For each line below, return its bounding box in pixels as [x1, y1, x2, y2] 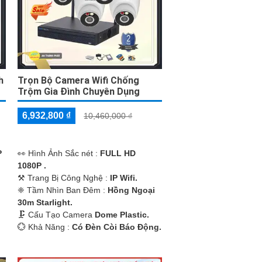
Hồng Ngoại [108, 185, 156, 195]
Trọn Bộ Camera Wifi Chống [18, 74, 140, 86]
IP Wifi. [110, 173, 138, 182]
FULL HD [100, 148, 136, 158]
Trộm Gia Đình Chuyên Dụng [18, 85, 140, 97]
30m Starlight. [18, 197, 73, 207]
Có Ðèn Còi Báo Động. [72, 222, 162, 232]
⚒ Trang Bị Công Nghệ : [18, 173, 111, 182]
